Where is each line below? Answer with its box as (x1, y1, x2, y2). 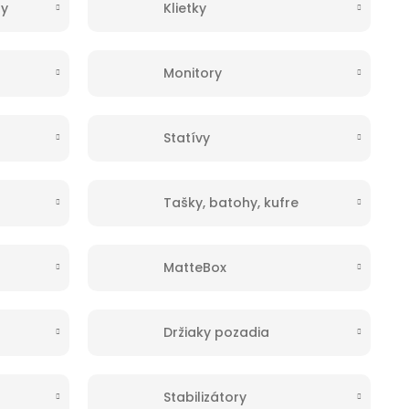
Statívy (163, 128, 210, 147)
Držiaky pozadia (163, 322, 269, 341)
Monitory (163, 63, 222, 82)
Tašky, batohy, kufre (163, 193, 299, 212)
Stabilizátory (163, 387, 246, 406)
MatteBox (163, 257, 226, 277)
